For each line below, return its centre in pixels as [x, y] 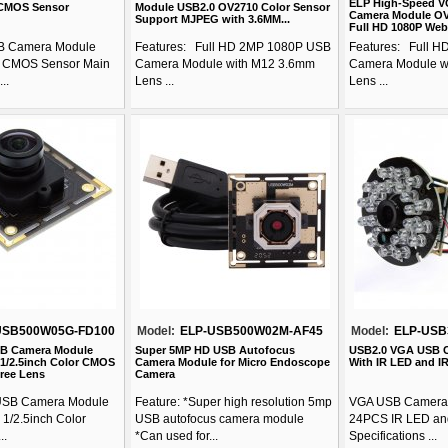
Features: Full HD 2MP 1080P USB [233, 47]
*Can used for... [176, 436]
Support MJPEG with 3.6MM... [212, 19]
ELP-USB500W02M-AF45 [251, 331]
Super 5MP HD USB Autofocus [215, 350]
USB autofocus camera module [219, 419]
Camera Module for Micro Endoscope [232, 362]
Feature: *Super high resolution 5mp [233, 402]
